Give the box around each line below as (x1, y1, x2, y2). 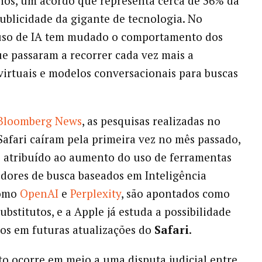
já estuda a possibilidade (106, 204, 231, 219)
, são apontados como (120, 186, 230, 201)
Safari (154, 222, 189, 237)
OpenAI (19, 186, 58, 201)
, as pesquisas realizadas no (81, 113, 220, 129)
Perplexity (70, 186, 121, 201)
